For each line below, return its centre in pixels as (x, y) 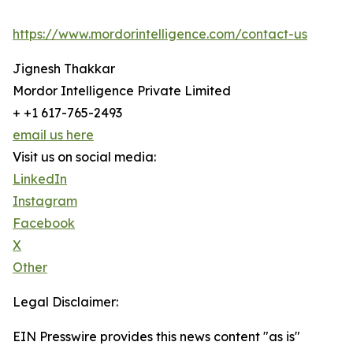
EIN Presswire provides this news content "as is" (156, 337)
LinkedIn (40, 179)
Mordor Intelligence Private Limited (123, 91)
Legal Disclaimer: (65, 302)
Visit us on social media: (84, 157)
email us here (53, 135)
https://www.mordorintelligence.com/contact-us (160, 34)
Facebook (44, 223)
